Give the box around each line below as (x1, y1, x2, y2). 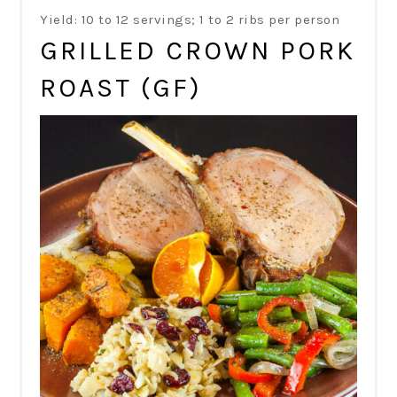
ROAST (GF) (40, 72, 203, 105)
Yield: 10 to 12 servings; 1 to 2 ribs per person (40, 12, 340, 28)
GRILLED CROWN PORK (40, 35, 356, 67)
